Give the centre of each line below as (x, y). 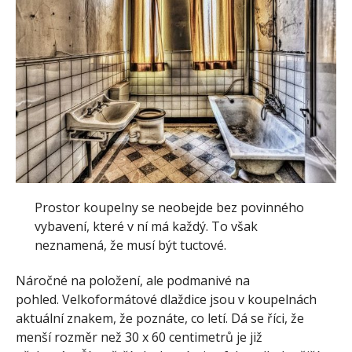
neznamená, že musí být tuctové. (130, 246)
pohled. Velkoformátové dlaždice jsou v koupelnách (166, 300)
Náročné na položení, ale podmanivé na (133, 281)
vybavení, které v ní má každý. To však (146, 227)
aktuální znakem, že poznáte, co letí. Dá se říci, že (160, 319)
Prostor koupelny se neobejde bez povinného (169, 208)
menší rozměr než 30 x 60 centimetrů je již (139, 337)
